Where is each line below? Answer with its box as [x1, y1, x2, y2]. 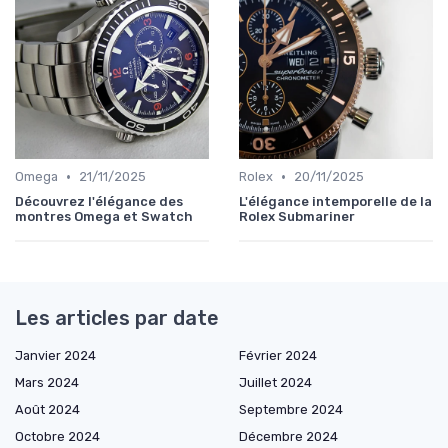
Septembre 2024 [239, 402, 343, 418]
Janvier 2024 [15, 348, 96, 364]
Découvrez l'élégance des [15, 194, 183, 210]
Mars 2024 [15, 375, 79, 391]
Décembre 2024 [239, 429, 338, 445]
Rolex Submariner [239, 209, 355, 225]
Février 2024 [239, 348, 317, 364]
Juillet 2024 [239, 375, 312, 391]
